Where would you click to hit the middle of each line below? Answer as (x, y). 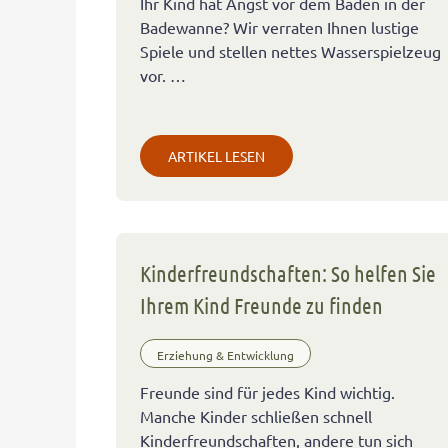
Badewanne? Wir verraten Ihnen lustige (280, 27)
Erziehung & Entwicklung (226, 355)
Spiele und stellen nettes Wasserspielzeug (291, 51)
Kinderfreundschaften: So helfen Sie (288, 273)
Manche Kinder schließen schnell (256, 416)
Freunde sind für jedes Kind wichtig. (268, 392)
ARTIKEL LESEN (217, 156)
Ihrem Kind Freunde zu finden (262, 305)
